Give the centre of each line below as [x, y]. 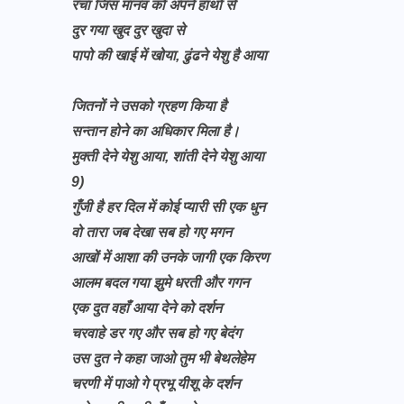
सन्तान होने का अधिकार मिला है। [156, 131]
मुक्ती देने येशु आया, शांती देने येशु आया [170, 156]
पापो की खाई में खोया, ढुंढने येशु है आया [169, 55]
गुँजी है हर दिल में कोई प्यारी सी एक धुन [170, 207]
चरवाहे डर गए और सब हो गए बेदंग [158, 333]
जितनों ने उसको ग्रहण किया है [149, 106]
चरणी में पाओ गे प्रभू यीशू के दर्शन [157, 384]
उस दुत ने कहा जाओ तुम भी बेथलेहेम [164, 358]
